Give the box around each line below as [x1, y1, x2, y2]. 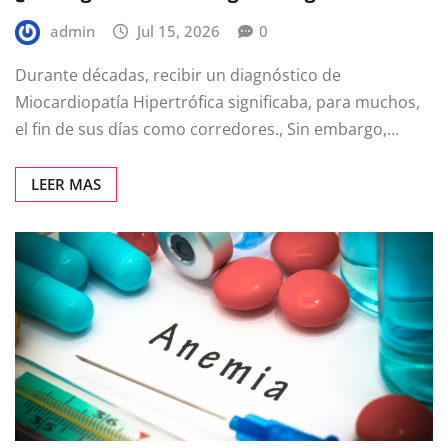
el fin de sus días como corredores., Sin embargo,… [15, 118, 399, 141]
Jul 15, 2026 [137, 21, 221, 42]
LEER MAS [31, 174, 101, 195]
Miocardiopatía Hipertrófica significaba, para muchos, [15, 91, 420, 114]
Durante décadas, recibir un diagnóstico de [15, 64, 341, 87]
